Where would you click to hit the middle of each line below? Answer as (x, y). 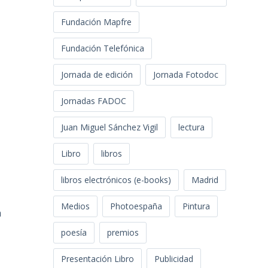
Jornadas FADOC (94, 101)
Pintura (197, 206)
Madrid (205, 180)
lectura (192, 127)
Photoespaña (136, 206)
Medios (76, 206)
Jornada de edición (97, 75)
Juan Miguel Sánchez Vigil (110, 127)
